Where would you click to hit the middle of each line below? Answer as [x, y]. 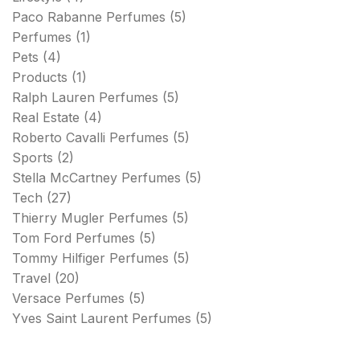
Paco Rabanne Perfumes [89, 17]
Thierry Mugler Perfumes [90, 218]
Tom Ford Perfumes [74, 238]
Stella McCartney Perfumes [96, 178]
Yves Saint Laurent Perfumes [102, 318]
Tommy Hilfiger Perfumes [90, 258]
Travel [31, 278]
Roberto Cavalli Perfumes [90, 137]
